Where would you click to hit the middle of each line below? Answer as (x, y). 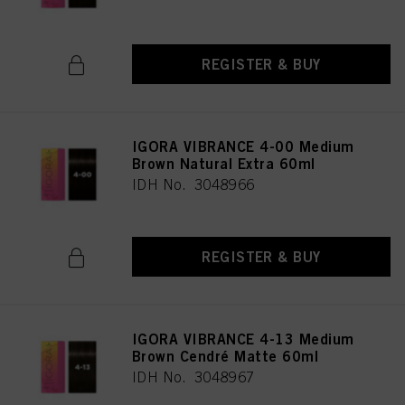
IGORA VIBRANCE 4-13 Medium (243, 339)
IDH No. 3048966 (193, 184)
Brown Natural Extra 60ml (224, 164)
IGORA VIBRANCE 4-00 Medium (243, 146)
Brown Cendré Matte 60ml (226, 356)
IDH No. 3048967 (193, 377)
